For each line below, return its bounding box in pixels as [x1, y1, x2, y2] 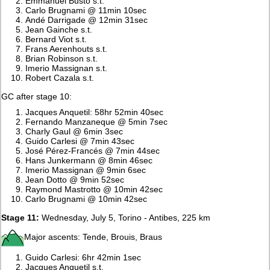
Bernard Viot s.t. [25, 34, 87, 44]
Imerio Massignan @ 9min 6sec [25, 165, 146, 175]
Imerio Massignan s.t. [25, 63, 108, 73]
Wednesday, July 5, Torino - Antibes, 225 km [39, 212, 211, 222]
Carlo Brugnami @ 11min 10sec [25, 5, 147, 15]
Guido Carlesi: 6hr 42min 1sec [25, 252, 142, 262]
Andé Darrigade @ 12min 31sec [25, 14, 148, 25]
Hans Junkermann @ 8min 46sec [25, 155, 153, 165]
